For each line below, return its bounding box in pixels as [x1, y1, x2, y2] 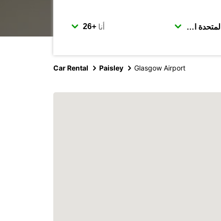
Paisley [99, 64, 123, 72]
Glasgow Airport [134, 64, 185, 72]
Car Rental [53, 64, 88, 72]
